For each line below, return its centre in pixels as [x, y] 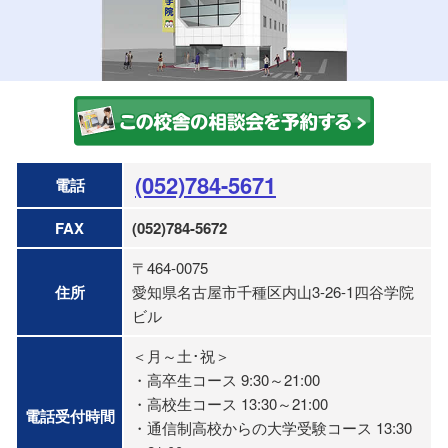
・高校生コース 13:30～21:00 [229, 403]
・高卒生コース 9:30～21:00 [225, 379]
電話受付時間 [69, 415]
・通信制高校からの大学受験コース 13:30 [271, 427]
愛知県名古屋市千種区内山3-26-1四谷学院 [272, 291]
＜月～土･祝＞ [180, 355]
